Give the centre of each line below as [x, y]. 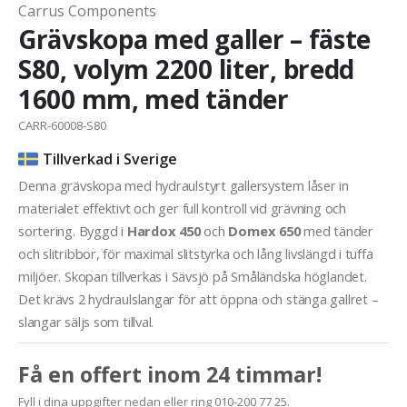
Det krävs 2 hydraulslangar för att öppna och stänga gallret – [199, 299]
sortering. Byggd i [73, 231]
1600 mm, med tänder [154, 99]
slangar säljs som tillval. [86, 322]
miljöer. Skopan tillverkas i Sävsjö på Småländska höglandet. [193, 277]
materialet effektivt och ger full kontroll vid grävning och [182, 208]
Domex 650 [264, 231]
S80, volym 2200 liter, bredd [187, 69]
